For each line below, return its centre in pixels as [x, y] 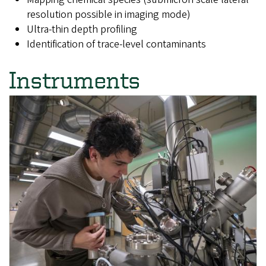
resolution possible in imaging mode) [109, 14]
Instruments [75, 80]
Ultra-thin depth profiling [82, 29]
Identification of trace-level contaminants [118, 44]
